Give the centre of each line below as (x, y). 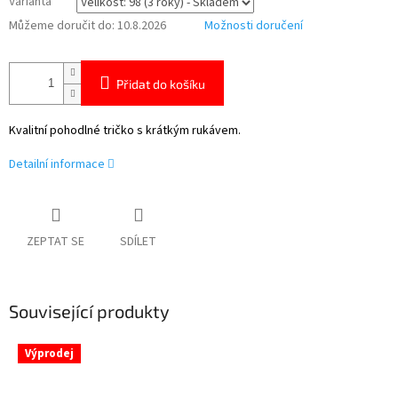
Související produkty (89, 310)
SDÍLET (138, 241)
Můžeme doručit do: (62, 26)
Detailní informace (57, 165)
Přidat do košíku (161, 84)
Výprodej (49, 354)
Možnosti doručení (254, 26)
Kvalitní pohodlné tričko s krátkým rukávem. (125, 131)
